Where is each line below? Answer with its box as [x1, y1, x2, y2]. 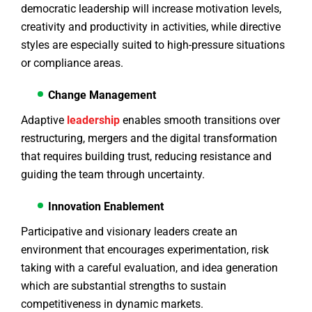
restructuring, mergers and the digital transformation [21, 132, 277, 146]
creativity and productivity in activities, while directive [21, 20, 281, 34]
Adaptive [21, 114, 67, 127]
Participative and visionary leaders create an [21, 225, 237, 239]
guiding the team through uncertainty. [21, 168, 210, 182]
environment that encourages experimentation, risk [21, 243, 269, 257]
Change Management [48, 88, 156, 102]
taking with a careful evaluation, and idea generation [21, 261, 278, 275]
